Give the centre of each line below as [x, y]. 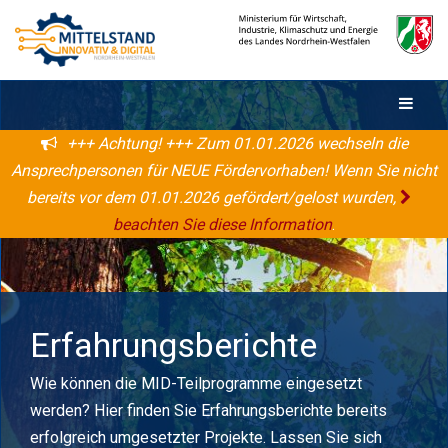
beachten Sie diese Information [222, 224]
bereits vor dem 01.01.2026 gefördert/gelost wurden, [213, 197]
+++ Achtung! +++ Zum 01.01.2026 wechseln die [237, 143]
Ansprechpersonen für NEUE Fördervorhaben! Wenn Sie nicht [224, 170]
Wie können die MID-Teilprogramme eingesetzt [196, 383]
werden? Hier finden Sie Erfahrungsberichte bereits [208, 410]
